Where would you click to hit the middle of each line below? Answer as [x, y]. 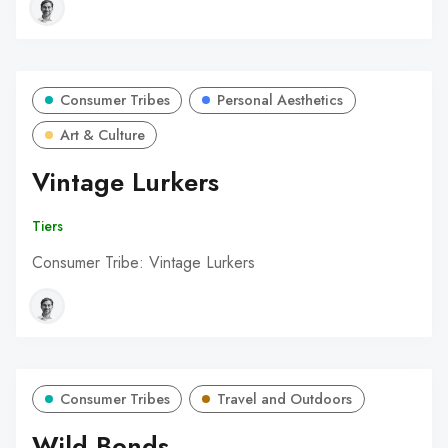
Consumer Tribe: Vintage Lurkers [143, 263]
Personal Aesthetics [280, 100]
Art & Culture [102, 135]
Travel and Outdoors [285, 398]
